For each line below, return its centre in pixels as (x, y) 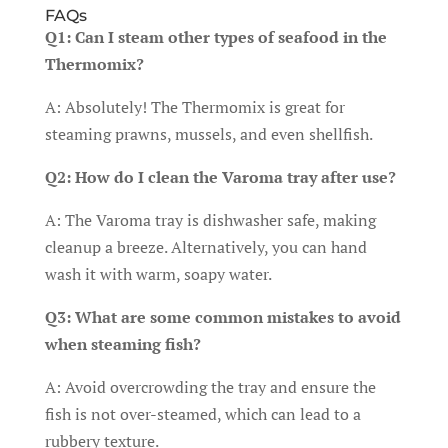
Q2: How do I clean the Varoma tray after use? (220, 177)
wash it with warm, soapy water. (158, 274)
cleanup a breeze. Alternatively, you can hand (205, 247)
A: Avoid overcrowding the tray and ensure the (210, 387)
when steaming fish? (122, 344)
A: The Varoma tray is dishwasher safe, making (210, 220)
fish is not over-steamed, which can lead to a (202, 414)
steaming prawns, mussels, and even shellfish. (208, 134)
